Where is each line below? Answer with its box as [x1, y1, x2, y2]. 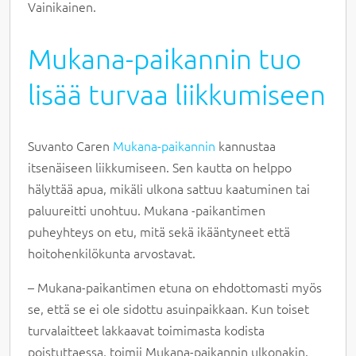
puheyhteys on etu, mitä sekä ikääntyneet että [28, 222, 291, 241]
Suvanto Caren [28, 137, 114, 155]
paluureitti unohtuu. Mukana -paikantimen [28, 201, 266, 219]
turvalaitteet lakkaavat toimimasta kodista [28, 321, 265, 339]
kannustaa [215, 137, 277, 155]
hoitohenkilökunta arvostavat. [28, 244, 196, 262]
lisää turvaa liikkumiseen [28, 78, 327, 111]
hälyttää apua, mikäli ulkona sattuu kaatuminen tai [28, 180, 311, 198]
